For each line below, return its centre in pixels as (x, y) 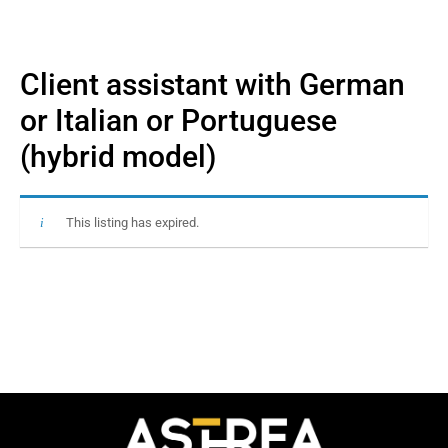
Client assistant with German (212, 84)
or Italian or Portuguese (178, 120)
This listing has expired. (132, 222)
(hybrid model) (118, 156)
